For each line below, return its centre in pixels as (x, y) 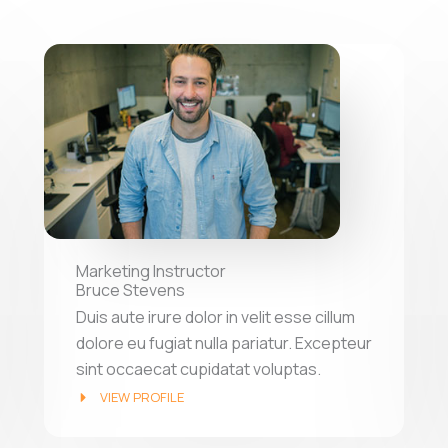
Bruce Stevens (130, 289)
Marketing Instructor (151, 270)
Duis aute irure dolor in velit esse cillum (215, 316)
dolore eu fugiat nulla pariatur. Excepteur (224, 342)
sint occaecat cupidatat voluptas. (198, 368)
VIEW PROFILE (141, 396)
